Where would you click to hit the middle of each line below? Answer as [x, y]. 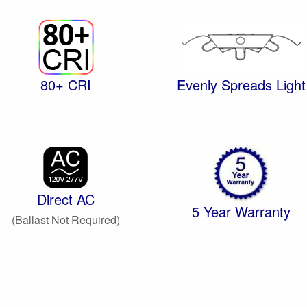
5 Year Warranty [241, 211]
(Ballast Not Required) [66, 220]
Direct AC [66, 199]
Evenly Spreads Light [241, 85]
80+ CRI [66, 85]
